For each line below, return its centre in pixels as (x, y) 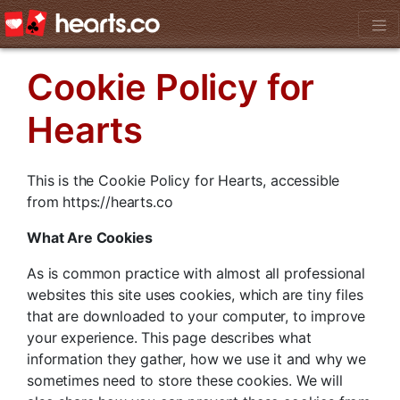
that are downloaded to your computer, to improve (196, 317)
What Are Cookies (90, 238)
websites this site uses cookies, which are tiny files (195, 295)
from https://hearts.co (100, 202)
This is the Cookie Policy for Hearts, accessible (183, 181)
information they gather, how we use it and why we (197, 359)
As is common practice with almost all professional (196, 274)
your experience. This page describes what (169, 338)
